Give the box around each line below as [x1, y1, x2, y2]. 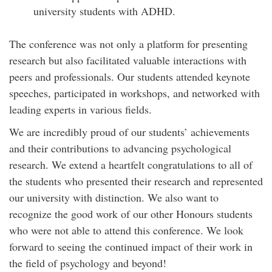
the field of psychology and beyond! [9, 255, 170, 270]
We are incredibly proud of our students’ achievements [9, 124, 250, 139]
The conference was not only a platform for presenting [9, 36, 248, 51]
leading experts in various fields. [9, 101, 155, 117]
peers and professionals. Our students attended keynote [9, 69, 250, 84]
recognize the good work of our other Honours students [9, 206, 253, 221]
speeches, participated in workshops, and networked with [9, 85, 260, 100]
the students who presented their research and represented [9, 173, 263, 188]
